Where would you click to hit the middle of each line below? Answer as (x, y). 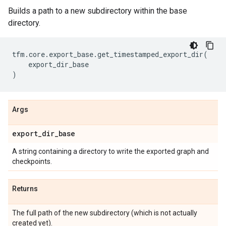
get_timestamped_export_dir (150, 54)
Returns (25, 189)
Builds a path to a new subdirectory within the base (98, 11)
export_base (71, 54)
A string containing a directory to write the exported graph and (110, 151)
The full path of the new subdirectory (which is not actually (105, 213)
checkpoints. (32, 161)
